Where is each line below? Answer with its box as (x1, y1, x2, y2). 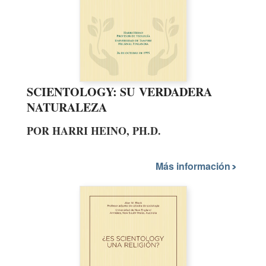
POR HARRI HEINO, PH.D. (27, 122, 161, 138)
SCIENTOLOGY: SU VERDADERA (27, 83, 212, 100)
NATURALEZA (27, 98, 107, 116)
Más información (156, 159, 233, 173)
